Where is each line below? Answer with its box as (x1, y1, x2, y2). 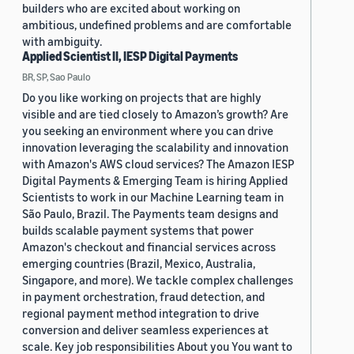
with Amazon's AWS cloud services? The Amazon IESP (22, 156, 294, 171)
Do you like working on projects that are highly (22, 90, 262, 105)
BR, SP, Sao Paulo (22, 70, 91, 84)
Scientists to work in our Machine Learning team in (22, 190, 284, 205)
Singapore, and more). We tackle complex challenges (22, 273, 293, 288)
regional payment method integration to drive (22, 306, 259, 321)
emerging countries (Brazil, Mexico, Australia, (22, 256, 255, 271)
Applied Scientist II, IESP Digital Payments (22, 48, 238, 65)
